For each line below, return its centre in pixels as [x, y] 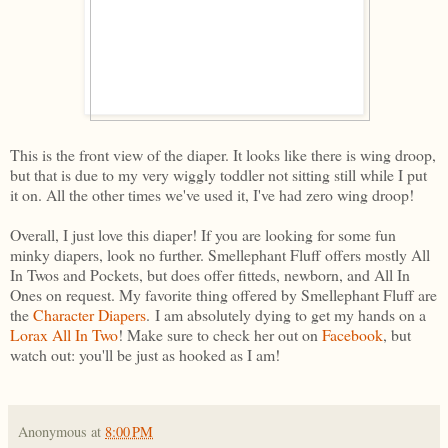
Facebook [352, 334]
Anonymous [52, 431]
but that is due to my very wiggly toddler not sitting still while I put [218, 174]
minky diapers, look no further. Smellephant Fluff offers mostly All [220, 254]
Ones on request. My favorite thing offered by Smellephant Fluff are [223, 294]
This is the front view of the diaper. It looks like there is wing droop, [223, 154]
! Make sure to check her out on [220, 334]
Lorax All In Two [64, 334]
